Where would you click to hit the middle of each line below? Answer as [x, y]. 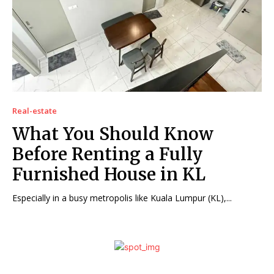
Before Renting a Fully [108, 154]
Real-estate [35, 110]
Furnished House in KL [109, 174]
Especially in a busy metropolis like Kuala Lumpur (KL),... [122, 198]
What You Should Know [113, 134]
